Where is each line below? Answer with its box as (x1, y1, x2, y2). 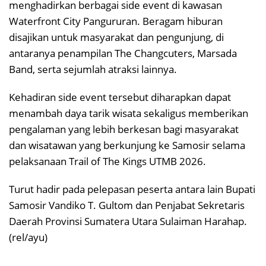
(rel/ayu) (9, 230, 47, 244)
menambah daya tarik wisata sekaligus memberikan (9, 106, 248, 120)
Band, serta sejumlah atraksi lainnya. (9, 62, 177, 76)
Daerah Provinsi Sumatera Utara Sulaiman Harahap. (9, 214, 247, 228)
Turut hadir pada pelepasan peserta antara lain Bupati (9, 182, 255, 196)
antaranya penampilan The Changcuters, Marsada (9, 46, 237, 60)
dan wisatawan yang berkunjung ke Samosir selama (9, 138, 245, 152)
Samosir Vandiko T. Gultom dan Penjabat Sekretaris (9, 198, 245, 212)
